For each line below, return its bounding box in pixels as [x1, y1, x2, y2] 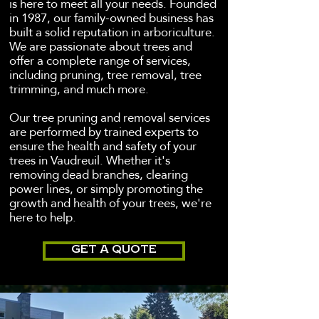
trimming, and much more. [9, 78, 149, 100]
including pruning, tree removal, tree [9, 64, 202, 86]
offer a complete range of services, [9, 50, 191, 72]
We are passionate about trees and [9, 36, 192, 58]
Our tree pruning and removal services [9, 107, 210, 129]
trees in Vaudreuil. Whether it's [9, 150, 170, 172]
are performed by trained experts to [9, 121, 199, 143]
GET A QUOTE [71, 246, 157, 256]
